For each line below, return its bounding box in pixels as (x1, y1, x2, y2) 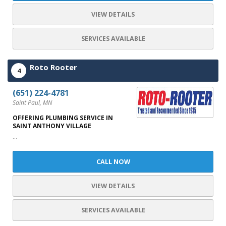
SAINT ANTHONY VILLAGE (13, 122, 91, 130)
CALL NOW (96, 157, 130, 166)
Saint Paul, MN (13, 98, 52, 107)
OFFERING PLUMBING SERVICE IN (13, 114, 113, 122)
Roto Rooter (30, 62, 77, 72)
